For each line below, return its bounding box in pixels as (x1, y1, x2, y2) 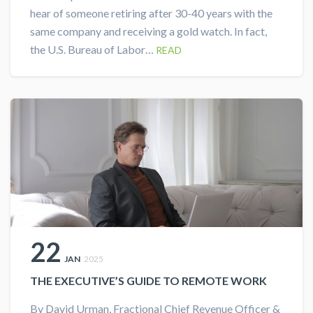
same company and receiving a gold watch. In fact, (30, 24, 267, 38)
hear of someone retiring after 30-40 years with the (30, 6, 272, 20)
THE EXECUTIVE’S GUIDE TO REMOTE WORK (30, 273, 267, 287)
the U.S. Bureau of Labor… (30, 42, 156, 56)
